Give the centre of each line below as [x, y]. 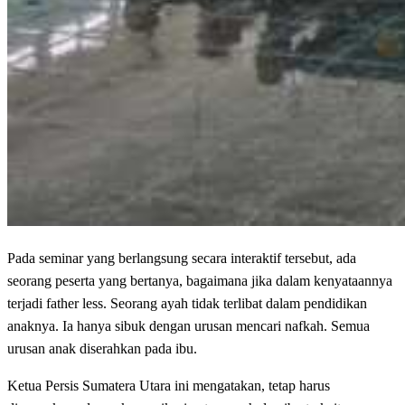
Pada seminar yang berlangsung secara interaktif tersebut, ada [182, 259]
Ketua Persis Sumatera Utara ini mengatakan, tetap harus [169, 386]
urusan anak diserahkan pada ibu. [102, 349]
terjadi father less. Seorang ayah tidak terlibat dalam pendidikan [187, 304]
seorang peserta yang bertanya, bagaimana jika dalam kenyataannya [200, 281]
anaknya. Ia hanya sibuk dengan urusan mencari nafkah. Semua [188, 326]
